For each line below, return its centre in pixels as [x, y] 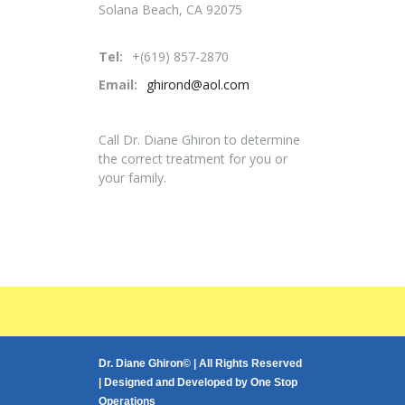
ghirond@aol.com [198, 85]
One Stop [274, 382]
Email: [118, 85]
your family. [132, 178]
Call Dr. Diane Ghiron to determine [199, 140]
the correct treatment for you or [193, 159]
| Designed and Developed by [174, 382]
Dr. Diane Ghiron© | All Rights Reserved [200, 363]
